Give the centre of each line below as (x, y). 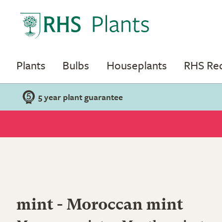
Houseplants (137, 65)
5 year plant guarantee (81, 97)
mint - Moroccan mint (100, 206)
